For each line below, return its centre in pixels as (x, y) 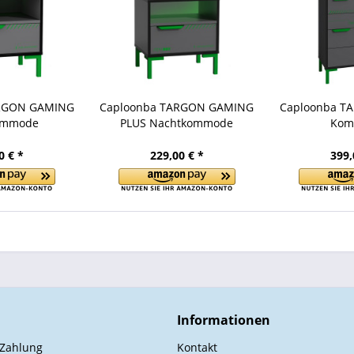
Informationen (224, 320)
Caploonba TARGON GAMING (177, 107)
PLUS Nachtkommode (177, 123)
